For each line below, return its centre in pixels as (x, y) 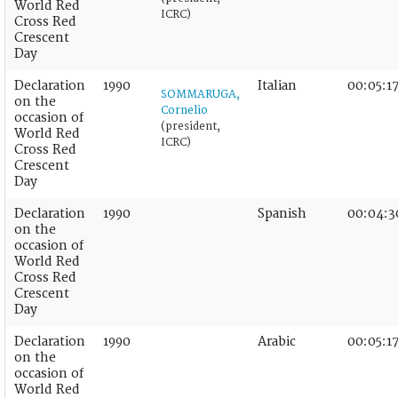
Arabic (277, 341)
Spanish (282, 213)
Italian (277, 85)
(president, (191, 126)
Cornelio (184, 110)
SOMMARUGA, (200, 94)
